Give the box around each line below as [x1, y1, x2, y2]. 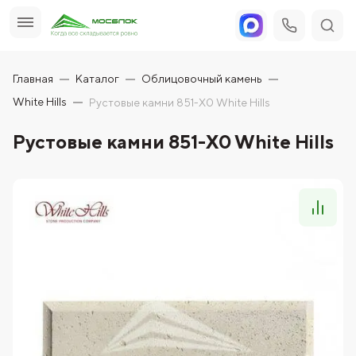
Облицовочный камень [141, 72, 262, 85]
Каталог [75, 72, 119, 85]
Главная [13, 72, 53, 85]
